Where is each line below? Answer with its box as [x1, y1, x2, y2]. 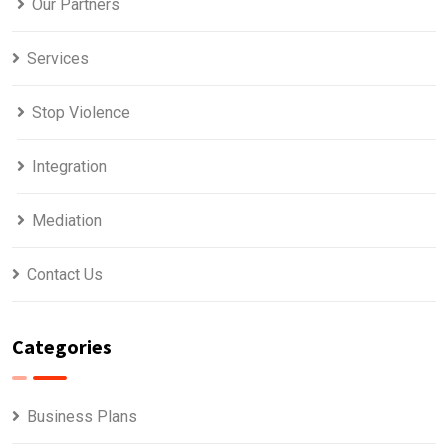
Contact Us [27, 264, 103, 284]
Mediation [32, 210, 102, 230]
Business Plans [27, 406, 137, 426]
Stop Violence [32, 102, 130, 122]
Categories [12, 333, 112, 359]
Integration [32, 156, 107, 176]
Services [27, 48, 89, 68]
